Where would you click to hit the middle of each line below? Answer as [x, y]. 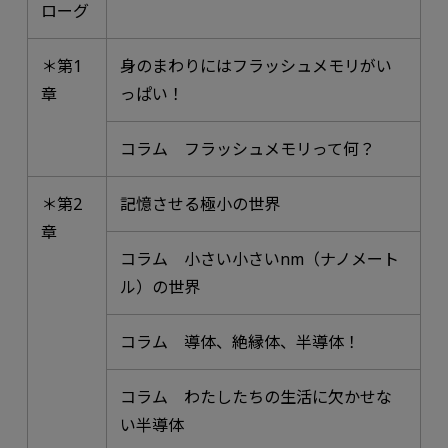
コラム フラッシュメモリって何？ [248, 148]
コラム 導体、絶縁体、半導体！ [240, 341]
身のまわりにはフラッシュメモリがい [256, 65]
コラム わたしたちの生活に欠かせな [256, 396]
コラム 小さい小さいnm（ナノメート [260, 258]
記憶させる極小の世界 [200, 203]
